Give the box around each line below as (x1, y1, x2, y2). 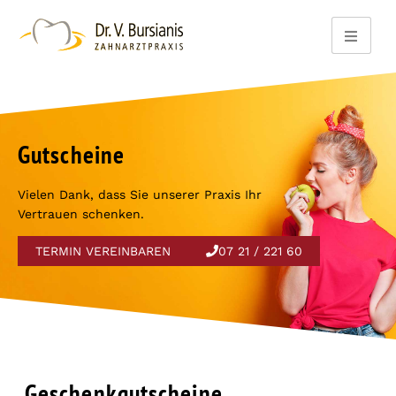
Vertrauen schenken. (18, 206, 144, 221)
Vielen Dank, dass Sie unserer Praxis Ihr (18, 187, 262, 202)
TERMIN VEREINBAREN (35, 243, 171, 258)
